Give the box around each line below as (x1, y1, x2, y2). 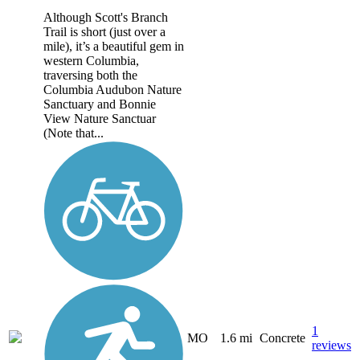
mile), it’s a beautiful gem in (43, 39, 184, 53)
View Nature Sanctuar (43, 111, 156, 125)
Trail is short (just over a (43, 24, 166, 39)
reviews (312, 338, 351, 353)
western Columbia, (43, 53, 139, 67)
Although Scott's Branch (43, 10, 168, 24)
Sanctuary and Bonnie (43, 96, 156, 111)
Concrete (260, 331, 305, 346)
